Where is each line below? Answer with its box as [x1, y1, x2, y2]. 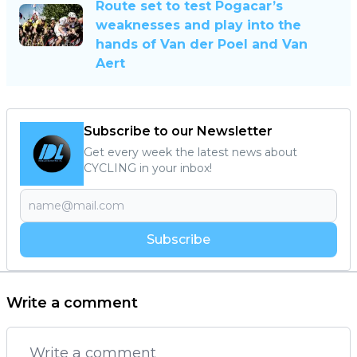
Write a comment [6, 293, 138, 312]
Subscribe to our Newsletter [84, 123, 273, 139]
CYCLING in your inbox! [84, 160, 212, 175]
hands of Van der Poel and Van [96, 36, 308, 52]
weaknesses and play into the [96, 17, 301, 33]
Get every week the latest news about [84, 144, 297, 159]
